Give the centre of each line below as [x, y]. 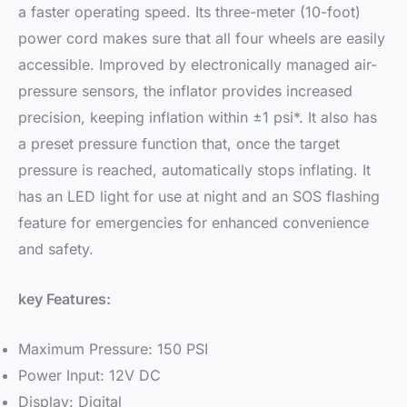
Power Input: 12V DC [89, 375]
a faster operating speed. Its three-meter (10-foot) [189, 12]
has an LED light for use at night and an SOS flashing [199, 197]
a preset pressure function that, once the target [179, 144]
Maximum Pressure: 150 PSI [113, 348]
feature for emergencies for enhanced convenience [194, 223]
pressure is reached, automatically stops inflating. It [194, 170]
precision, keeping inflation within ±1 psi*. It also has [198, 118]
